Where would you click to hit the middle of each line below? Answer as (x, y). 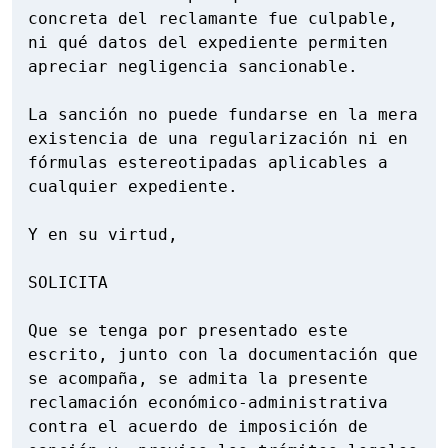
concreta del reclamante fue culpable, (213, 19)
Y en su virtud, (103, 235)
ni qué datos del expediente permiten (208, 43)
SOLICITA (68, 283)
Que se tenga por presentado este (188, 331)
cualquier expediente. (133, 187)
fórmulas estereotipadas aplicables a (208, 163)
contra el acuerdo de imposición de (198, 427)
